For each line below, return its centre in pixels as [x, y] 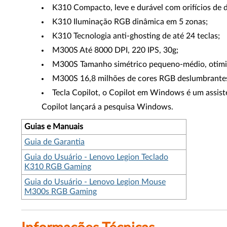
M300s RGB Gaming [61, 192]
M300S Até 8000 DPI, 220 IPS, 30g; [115, 50]
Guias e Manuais [54, 127]
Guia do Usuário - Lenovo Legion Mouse [95, 182]
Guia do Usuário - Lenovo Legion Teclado [96, 157]
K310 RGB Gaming [58, 167]
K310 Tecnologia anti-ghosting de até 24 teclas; [136, 36]
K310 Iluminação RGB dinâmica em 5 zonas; [130, 22]
